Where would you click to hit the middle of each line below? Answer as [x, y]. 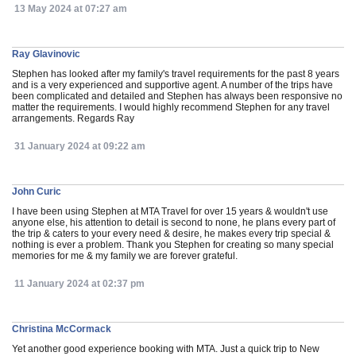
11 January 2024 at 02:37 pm [78, 284]
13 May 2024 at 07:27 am [70, 9]
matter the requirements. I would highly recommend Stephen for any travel [171, 107]
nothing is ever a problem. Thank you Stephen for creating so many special [173, 245]
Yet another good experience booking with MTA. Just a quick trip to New [166, 349]
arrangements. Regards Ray [73, 118]
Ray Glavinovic [46, 54]
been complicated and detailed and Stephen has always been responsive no [177, 96]
